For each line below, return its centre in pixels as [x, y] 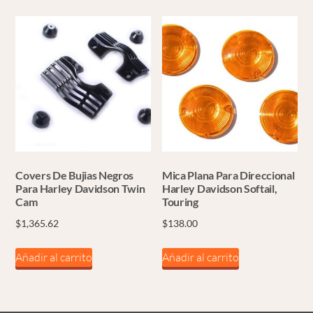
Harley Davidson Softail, [220, 188]
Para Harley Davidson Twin [80, 188]
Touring [180, 201]
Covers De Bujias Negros [75, 175]
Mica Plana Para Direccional [228, 175]
